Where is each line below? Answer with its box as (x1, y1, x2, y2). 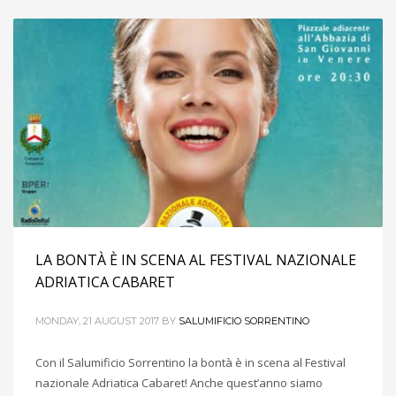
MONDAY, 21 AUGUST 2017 (35, 314, 159, 327)
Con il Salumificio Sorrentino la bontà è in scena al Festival (35, 354, 346, 370)
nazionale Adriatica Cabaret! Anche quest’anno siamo (35, 374, 323, 391)
